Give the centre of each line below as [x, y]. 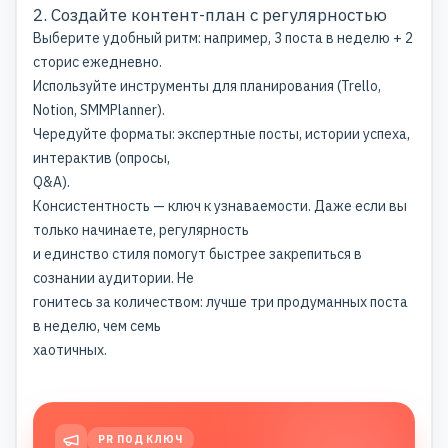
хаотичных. [70, 349]
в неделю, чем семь [97, 325]
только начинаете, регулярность [141, 229]
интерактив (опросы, [101, 157]
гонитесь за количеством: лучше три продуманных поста [220, 301]
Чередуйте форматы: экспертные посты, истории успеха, [221, 133]
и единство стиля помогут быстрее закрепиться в [197, 253]
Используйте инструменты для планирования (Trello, [207, 85]
